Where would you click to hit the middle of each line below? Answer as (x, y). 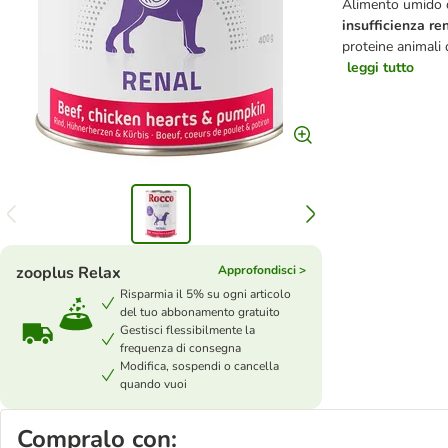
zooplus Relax (68, 273)
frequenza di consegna (180, 348)
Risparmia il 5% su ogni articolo (205, 294)
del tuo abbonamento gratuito (200, 312)
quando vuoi (153, 384)
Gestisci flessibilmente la (187, 330)
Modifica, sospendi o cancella (199, 366)
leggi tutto (380, 67)
